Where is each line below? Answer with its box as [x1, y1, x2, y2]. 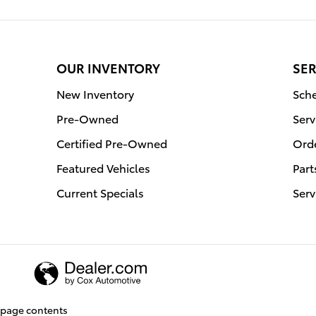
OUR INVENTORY [56, 58, 160, 76]
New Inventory [56, 85, 134, 102]
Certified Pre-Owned [56, 134, 167, 151]
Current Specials [56, 183, 144, 200]
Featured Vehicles [56, 159, 150, 176]
